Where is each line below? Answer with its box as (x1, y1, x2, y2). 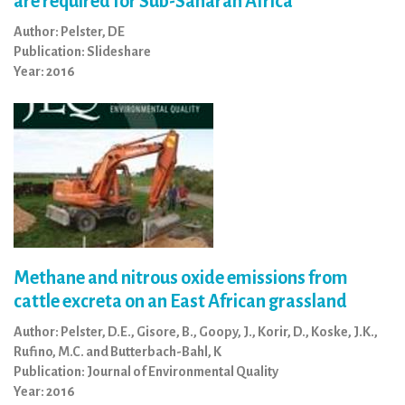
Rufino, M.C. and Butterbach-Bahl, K (14, 344, 221, 359)
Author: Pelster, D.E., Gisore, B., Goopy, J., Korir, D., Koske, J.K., (14, 325, 378, 339)
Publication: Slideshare (14, 44, 151, 59)
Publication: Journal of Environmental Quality (14, 364, 278, 379)
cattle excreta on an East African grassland (14, 291, 347, 311)
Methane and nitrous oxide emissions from (14, 268, 348, 287)
